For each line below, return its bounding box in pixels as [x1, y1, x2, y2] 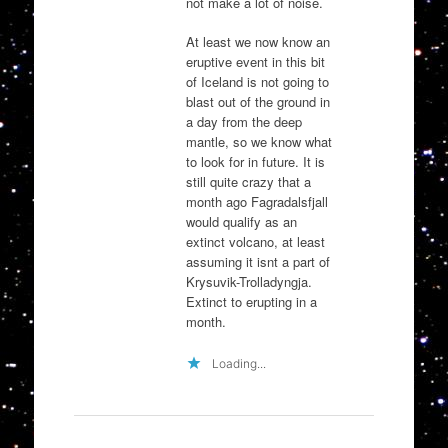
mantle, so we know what [185, 132, 332, 152]
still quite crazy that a [185, 172, 311, 192]
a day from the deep [185, 112, 302, 132]
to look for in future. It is [185, 152, 325, 172]
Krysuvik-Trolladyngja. [185, 272, 312, 292]
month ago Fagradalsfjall [185, 192, 328, 212]
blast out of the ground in [185, 92, 330, 112]
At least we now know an [185, 32, 330, 52]
